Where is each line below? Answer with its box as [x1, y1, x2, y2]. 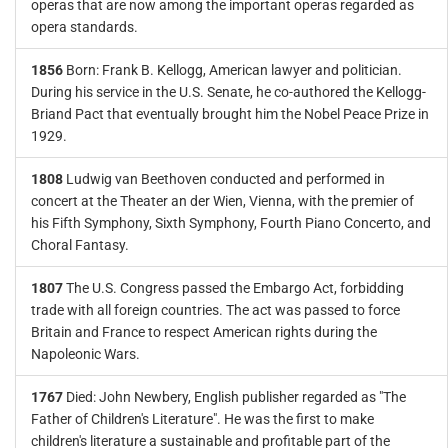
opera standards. [31, 19, 138, 35]
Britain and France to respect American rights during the [31, 324, 377, 340]
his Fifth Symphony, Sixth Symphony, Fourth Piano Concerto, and [31, 215, 431, 231]
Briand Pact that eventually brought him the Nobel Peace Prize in [31, 106, 429, 122]
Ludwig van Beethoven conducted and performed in [66, 171, 385, 187]
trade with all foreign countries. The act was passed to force [31, 302, 400, 318]
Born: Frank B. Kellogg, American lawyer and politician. [66, 62, 402, 78]
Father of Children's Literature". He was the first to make [31, 411, 374, 427]
